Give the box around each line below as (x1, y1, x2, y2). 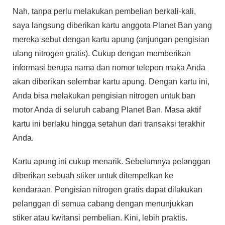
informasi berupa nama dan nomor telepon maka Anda (13, 63, 205, 72)
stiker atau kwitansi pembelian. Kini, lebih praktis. (13, 213, 187, 222)
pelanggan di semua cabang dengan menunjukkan (13, 199, 193, 208)
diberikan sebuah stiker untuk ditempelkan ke (13, 171, 173, 180)
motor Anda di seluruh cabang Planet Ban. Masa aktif (13, 105, 201, 115)
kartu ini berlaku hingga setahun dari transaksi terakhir (13, 120, 205, 129)
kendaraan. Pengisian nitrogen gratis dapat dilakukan (13, 185, 202, 194)
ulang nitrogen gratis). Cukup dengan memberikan (13, 49, 191, 58)
